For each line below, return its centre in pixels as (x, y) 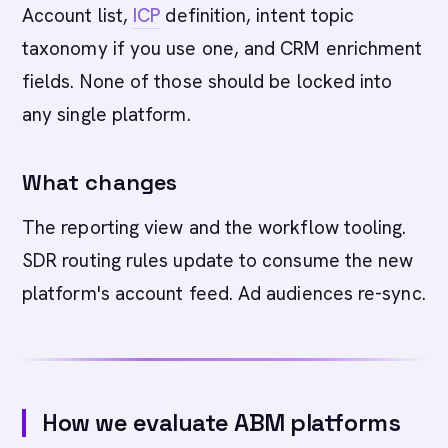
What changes (99, 182)
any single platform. (106, 114)
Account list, (78, 15)
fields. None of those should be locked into (207, 81)
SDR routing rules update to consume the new (218, 260)
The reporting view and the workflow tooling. (214, 227)
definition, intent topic (257, 15)
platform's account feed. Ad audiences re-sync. (224, 293)
